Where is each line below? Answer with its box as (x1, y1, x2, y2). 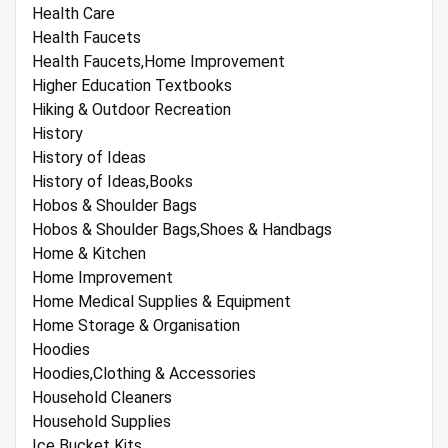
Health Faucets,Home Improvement (32, 52, 285, 72)
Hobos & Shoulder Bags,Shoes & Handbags (32, 220, 332, 240)
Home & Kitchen (32, 244, 146, 264)
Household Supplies (32, 412, 171, 432)
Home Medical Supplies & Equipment (32, 292, 291, 312)
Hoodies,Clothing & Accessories (32, 364, 256, 384)
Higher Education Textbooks (32, 76, 232, 96)
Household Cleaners (32, 388, 172, 408)
